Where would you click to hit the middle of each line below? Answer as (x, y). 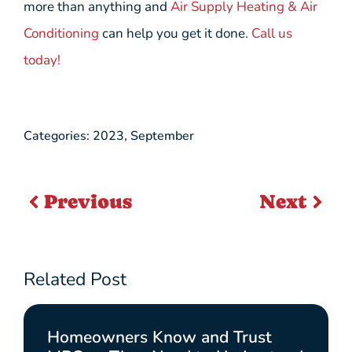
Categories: (57, 136)
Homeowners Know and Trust (159, 337)
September (162, 136)
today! (42, 60)
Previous (88, 202)
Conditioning (61, 33)
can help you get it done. (175, 33)
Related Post (75, 280)
